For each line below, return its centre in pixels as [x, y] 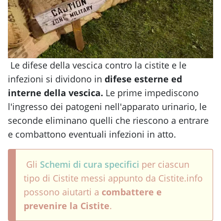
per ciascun [164, 164]
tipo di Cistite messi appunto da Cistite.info [113, 178]
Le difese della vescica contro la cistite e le [97, 65]
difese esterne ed [142, 79]
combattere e [132, 192]
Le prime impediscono [152, 92]
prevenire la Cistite [67, 205]
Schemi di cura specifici [90, 164]
